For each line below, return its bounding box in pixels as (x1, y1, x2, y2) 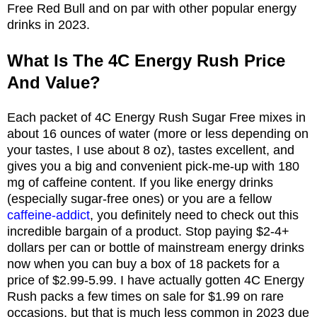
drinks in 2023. (7, 17, 90, 32)
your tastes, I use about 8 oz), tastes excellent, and (7, 142, 294, 157)
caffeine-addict (7, 207, 90, 222)
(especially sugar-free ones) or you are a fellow (7, 191, 272, 206)
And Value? (7, 72, 100, 92)
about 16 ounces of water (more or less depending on (7, 126, 309, 141)
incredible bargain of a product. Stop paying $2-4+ (7, 224, 289, 238)
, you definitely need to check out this (90, 207, 299, 222)
